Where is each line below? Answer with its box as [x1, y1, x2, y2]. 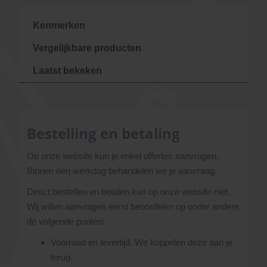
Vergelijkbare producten [33, 43, 141, 53]
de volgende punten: [27, 216, 105, 226]
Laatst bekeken [33, 66, 102, 76]
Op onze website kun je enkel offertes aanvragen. [27, 151, 219, 161]
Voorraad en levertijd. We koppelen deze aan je [51, 237, 232, 247]
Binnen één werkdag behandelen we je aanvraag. [27, 166, 217, 176]
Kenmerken [33, 20, 85, 30]
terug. [51, 252, 73, 262]
